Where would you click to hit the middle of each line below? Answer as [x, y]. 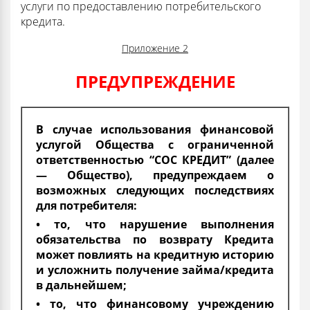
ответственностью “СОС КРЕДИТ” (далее [155, 159]
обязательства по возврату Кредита [155, 239]
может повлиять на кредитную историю [155, 254]
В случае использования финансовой [155, 129]
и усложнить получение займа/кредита [155, 270]
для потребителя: [86, 205]
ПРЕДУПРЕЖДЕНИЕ [155, 81]
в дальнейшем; [81, 285]
